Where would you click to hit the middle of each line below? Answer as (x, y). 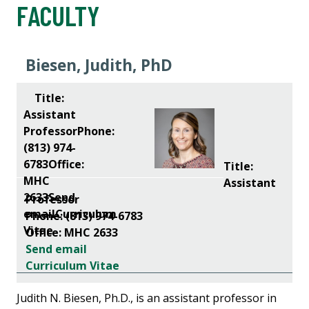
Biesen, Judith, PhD (101, 66)
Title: (238, 167)
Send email (56, 249)
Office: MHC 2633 (72, 233)
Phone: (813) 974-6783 (84, 216)
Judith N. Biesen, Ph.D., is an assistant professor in (147, 298)
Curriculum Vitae (72, 266)
